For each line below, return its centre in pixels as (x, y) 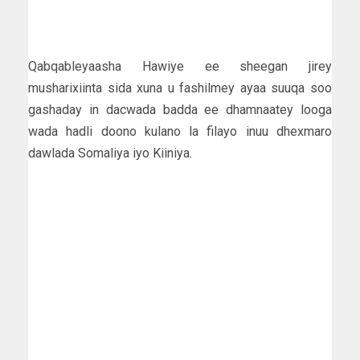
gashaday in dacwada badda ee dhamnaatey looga (180, 109)
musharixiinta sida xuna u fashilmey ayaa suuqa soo (180, 88)
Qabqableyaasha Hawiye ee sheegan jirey (180, 66)
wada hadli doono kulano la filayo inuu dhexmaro (180, 131)
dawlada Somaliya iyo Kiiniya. (110, 153)
